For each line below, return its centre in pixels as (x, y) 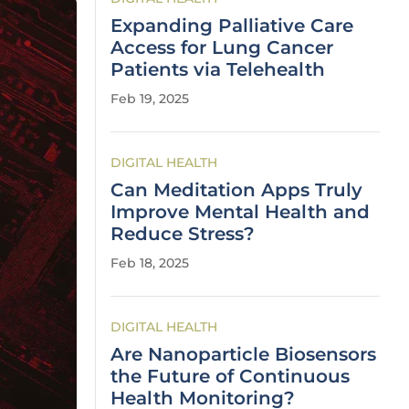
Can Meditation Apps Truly (236, 190)
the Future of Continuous (230, 376)
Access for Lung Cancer (222, 47)
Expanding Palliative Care (232, 26)
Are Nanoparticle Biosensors (243, 354)
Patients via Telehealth (218, 69)
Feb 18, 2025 (150, 263)
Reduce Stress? (183, 234)
